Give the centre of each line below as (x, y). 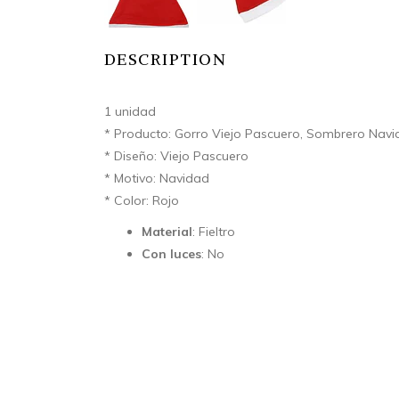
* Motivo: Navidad (157, 178)
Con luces (171, 253)
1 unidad (130, 111)
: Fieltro (214, 231)
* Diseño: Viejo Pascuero (176, 155)
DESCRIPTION (166, 59)
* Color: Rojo (142, 200)
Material (167, 231)
